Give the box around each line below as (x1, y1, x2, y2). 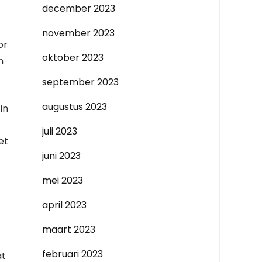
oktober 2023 (42, 51, 104, 64)
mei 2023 (42, 174, 83, 187)
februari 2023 (42, 247, 103, 261)
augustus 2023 (42, 100, 107, 113)
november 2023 (42, 26, 115, 40)
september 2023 (42, 75, 119, 89)
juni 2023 (42, 149, 81, 163)
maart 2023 (42, 223, 95, 236)
